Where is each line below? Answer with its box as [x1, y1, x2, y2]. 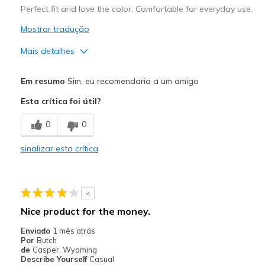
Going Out [23, 240, 59, 250]
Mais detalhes [20, 45, 75, 56]
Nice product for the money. [20, 205, 150, 217]
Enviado [20, 225, 53, 235]
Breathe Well [23, 107, 70, 117]
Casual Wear [23, 218, 70, 228]
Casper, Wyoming [32, 244, 97, 254]
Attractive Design [23, 85, 86, 95]
